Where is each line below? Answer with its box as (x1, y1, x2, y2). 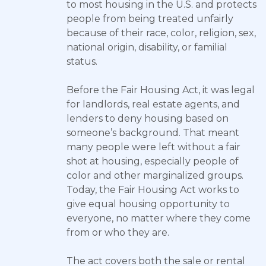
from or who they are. (66, 227, 169, 238)
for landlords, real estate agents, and (66, 99, 240, 110)
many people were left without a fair (66, 141, 240, 153)
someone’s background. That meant (66, 127, 239, 138)
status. (66, 56, 97, 67)
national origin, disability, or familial (66, 42, 227, 53)
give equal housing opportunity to (66, 198, 230, 210)
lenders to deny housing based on (66, 113, 229, 124)
